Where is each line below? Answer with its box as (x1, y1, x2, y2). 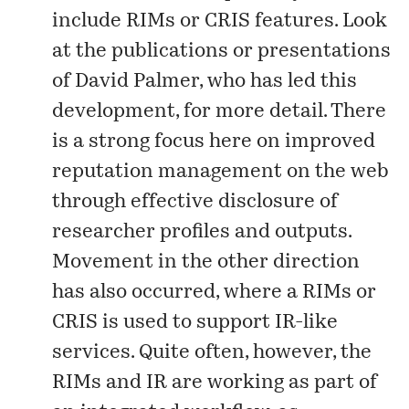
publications (111, 41, 229, 61)
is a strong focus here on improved (52, 131, 376, 152)
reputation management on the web (52, 162, 390, 182)
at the (52, 41, 112, 61)
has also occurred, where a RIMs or (52, 282, 377, 302)
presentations (257, 41, 392, 61)
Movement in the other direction (52, 252, 361, 272)
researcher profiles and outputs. (52, 222, 352, 242)
